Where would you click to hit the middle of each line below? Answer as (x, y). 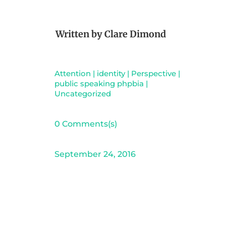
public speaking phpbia (99, 83)
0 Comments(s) (86, 124)
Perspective (153, 73)
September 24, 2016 (95, 154)
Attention (72, 73)
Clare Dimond (135, 34)
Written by (80, 34)
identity (111, 73)
